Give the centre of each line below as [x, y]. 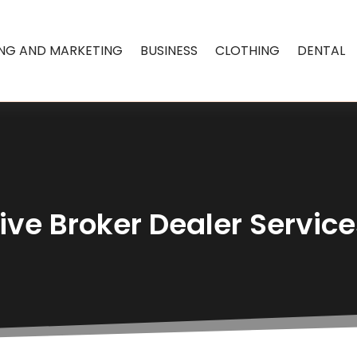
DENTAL [322, 50]
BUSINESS [169, 50]
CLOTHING [248, 50]
